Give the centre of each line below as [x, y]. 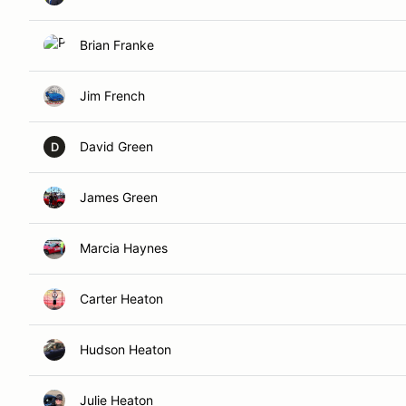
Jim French [112, 96]
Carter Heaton [121, 299]
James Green [119, 197]
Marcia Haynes [124, 248]
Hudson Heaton [126, 349]
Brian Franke [117, 45]
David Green [116, 146]
